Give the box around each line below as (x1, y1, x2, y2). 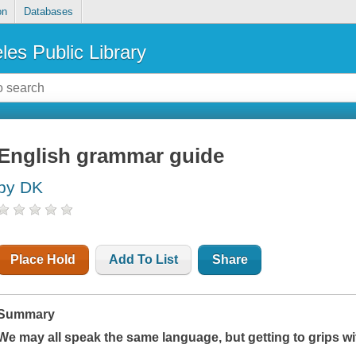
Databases (23, 6, 73, 18)
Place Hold (10, 253, 76, 267)
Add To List (109, 253, 179, 267)
